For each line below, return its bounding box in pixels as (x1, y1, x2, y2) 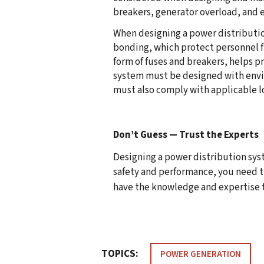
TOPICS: (101, 247, 138, 262)
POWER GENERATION (160, 248, 241, 261)
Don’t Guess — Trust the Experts (113, 128, 259, 143)
